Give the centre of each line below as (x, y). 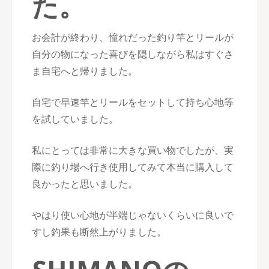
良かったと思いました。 (85, 184)
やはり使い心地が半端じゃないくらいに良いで (133, 215)
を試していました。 (75, 119)
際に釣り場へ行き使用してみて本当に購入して (133, 167)
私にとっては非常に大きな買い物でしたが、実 (133, 150)
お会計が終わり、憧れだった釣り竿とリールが (133, 37)
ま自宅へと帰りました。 (85, 71)
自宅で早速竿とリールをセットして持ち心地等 (133, 102)
